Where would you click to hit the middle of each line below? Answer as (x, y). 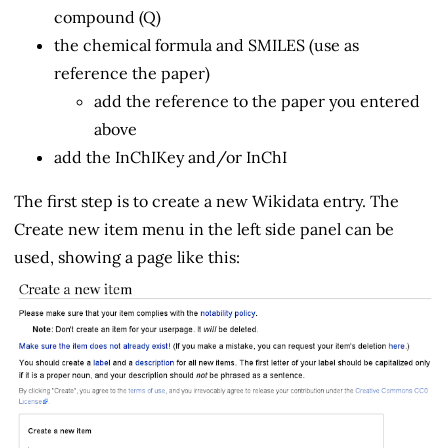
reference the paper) (132, 73)
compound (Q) (107, 17)
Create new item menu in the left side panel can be (204, 229)
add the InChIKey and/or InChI (170, 157)
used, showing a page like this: (127, 257)
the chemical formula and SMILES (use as (206, 45)
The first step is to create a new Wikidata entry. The (206, 201)
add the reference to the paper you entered (257, 101)
